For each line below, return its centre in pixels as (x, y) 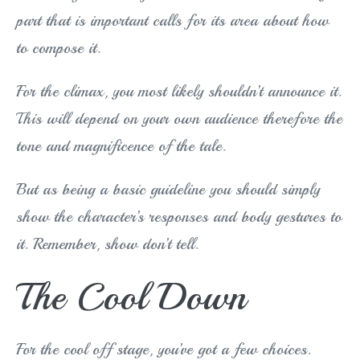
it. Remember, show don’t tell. (107, 244)
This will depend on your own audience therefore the (179, 119)
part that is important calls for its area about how (172, 21)
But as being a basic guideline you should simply (168, 190)
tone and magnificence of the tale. (121, 146)
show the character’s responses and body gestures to (179, 217)
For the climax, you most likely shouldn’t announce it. (179, 92)
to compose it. (58, 48)
